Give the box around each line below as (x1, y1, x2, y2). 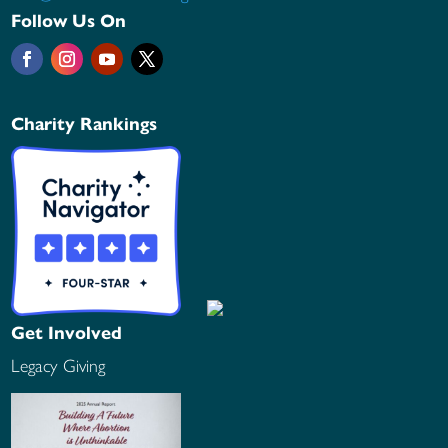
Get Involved (11, 322, 123, 345)
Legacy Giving (11, 355, 106, 378)
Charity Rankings (11, 112, 158, 135)
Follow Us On (11, 9, 127, 32)
